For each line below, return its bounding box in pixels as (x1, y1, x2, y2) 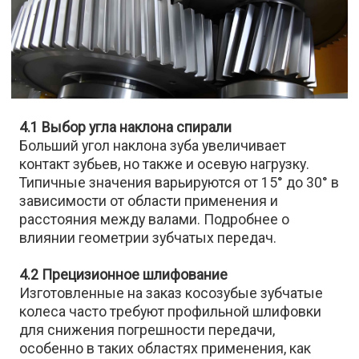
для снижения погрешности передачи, (19, 321, 276, 339)
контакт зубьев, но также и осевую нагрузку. (19, 155, 310, 173)
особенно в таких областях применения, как (19, 340, 312, 357)
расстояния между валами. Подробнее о (19, 211, 290, 228)
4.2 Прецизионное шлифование (19, 266, 228, 284)
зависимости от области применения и (19, 192, 279, 210)
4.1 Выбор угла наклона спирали (19, 119, 232, 136)
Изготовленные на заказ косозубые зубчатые (19, 284, 324, 302)
